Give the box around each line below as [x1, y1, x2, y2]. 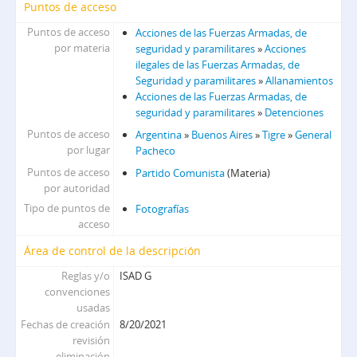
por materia [54, 41, 111, 55]
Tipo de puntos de [24, 201, 111, 215]
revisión [73, 333, 111, 347]
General [295, 127, 332, 142]
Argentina [135, 127, 182, 142]
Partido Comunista [135, 166, 226, 180]
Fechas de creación [21, 317, 111, 331]
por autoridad [44, 181, 111, 195]
